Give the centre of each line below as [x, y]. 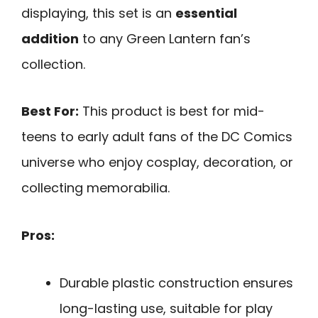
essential [206, 13]
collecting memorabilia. [95, 188]
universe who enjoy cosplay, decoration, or [157, 163]
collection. [53, 64]
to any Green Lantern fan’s [165, 38]
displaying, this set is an [98, 13]
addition [50, 38]
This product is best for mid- [172, 111]
